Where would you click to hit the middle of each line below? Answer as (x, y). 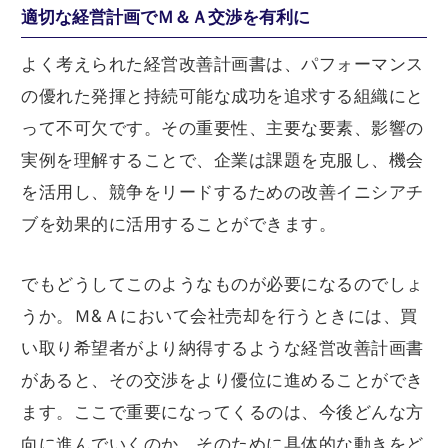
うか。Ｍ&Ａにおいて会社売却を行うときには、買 (219, 316)
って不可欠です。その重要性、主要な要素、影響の (222, 128)
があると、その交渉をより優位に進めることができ (222, 380)
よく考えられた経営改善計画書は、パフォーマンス (222, 64)
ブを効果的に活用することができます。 (178, 224)
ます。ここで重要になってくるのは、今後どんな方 (222, 412)
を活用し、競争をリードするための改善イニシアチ (222, 192)
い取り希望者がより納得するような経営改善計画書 (222, 348)
